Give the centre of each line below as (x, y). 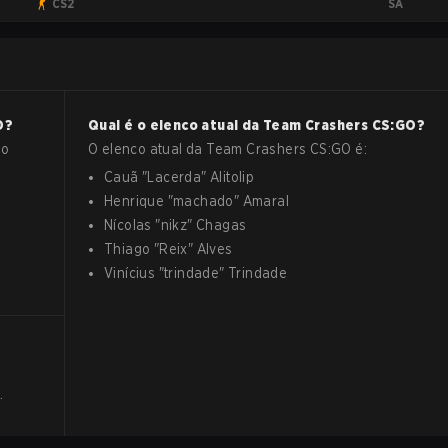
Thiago (127, 249)
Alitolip (232, 177)
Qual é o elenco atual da (175, 125)
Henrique (134, 201)
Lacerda (174, 177)
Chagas (221, 225)
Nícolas (128, 225)
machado (203, 201)
